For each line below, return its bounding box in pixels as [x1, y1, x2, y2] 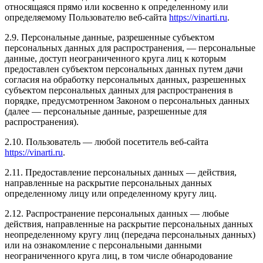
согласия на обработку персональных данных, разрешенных [5, 74, 246, 85]
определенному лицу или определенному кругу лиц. [5, 188, 217, 198]
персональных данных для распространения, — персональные [5, 42, 255, 53]
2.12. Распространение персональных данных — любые [5, 208, 229, 218]
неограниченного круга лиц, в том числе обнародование [5, 250, 232, 261]
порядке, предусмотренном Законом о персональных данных [5, 95, 249, 106]
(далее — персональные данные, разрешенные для [5, 106, 207, 116]
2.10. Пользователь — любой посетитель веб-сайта [5, 136, 208, 147]
